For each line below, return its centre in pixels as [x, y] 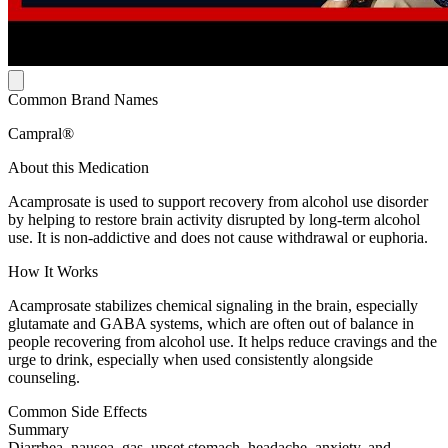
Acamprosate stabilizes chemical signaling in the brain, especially [213, 306]
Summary [38, 430]
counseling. [44, 378]
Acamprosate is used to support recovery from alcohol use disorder [218, 202]
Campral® [41, 134]
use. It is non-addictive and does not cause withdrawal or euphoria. [218, 238]
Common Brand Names [83, 100]
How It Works [53, 272]
